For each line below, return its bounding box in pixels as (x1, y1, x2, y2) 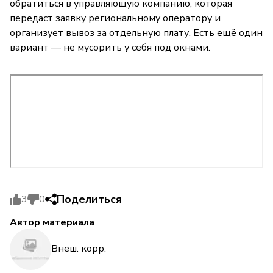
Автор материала (10, 215, 94, 229)
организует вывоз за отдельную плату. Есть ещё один (10, 26, 263, 40)
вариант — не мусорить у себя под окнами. (10, 40, 210, 54)
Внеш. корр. (51, 242, 106, 256)
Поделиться (57, 191, 122, 207)
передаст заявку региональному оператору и (10, 11, 221, 25)
